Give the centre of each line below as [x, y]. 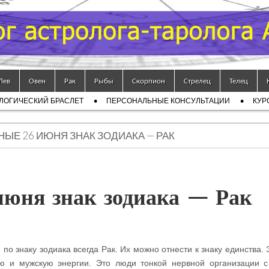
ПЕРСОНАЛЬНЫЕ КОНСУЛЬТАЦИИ [168, 101]
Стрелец [197, 81]
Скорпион [149, 81]
